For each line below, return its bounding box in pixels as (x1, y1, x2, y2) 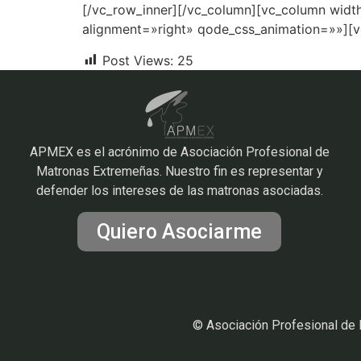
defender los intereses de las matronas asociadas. (35, 182, 323, 198)
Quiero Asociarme (97, 219, 263, 243)
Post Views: (102, 52, 173, 68)
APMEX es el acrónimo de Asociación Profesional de (29, 143, 330, 160)
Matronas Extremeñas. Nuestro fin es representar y (35, 163, 323, 179)
